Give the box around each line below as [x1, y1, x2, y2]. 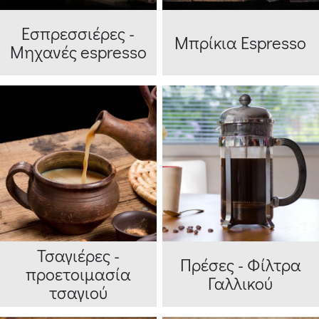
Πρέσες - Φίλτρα [179, 253, 301, 276]
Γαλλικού [208, 272, 273, 295]
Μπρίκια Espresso [174, 31, 307, 53]
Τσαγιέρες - [36, 244, 120, 267]
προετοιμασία [25, 263, 131, 286]
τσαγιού [48, 281, 108, 304]
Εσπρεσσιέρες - [21, 21, 135, 44]
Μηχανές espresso [9, 40, 147, 63]
